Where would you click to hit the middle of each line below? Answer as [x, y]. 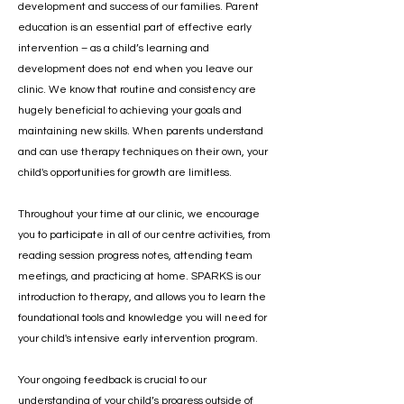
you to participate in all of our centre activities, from [144, 235]
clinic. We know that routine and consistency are [137, 90]
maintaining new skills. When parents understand [141, 131]
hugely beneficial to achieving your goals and [130, 110]
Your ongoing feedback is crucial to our [112, 380]
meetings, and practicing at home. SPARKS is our [139, 276]
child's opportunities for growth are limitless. [126, 173]
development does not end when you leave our [135, 69]
